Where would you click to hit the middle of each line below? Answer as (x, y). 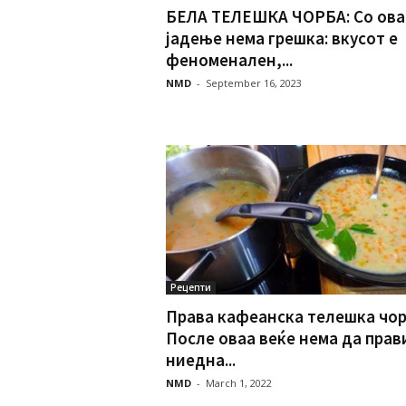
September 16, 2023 (253, 82)
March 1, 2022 (238, 383)
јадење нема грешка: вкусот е (281, 38)
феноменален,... (229, 59)
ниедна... (200, 360)
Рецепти (190, 288)
